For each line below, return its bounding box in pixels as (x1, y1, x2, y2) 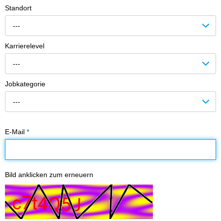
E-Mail (5, 127, 27, 136)
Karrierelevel (5, 41, 44, 50)
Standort (5, 3, 32, 12)
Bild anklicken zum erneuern (5, 170, 93, 179)
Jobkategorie (5, 79, 45, 88)
